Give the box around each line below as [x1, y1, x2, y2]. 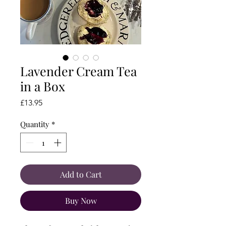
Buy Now [65, 195, 97, 206]
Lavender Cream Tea [20, 63, 137, 80]
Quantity [20, 119, 49, 130]
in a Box [20, 78, 65, 95]
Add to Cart [60, 168, 102, 180]
